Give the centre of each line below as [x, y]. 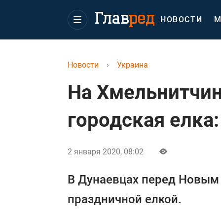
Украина [132, 65]
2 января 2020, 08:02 [106, 152]
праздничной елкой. [125, 199]
